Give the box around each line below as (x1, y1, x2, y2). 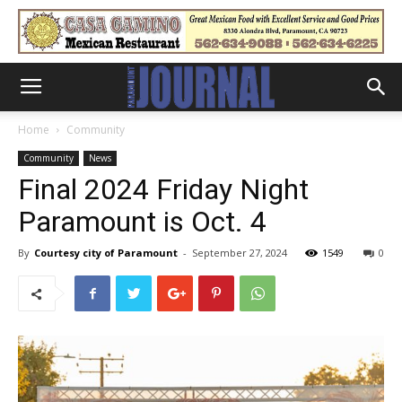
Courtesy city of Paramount (34, 246, 178, 259)
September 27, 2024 (192, 246, 287, 259)
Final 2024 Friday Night (18, 172, 309, 206)
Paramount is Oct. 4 (18, 205, 267, 239)
